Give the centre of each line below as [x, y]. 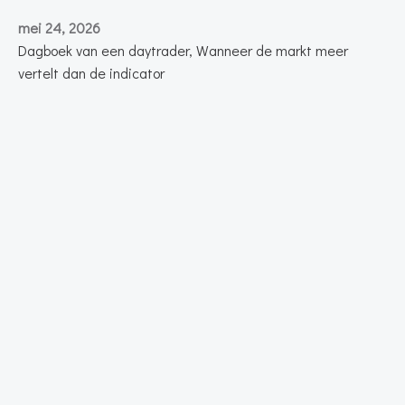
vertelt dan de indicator [91, 72]
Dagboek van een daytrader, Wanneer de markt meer [183, 50]
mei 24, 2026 [59, 27]
